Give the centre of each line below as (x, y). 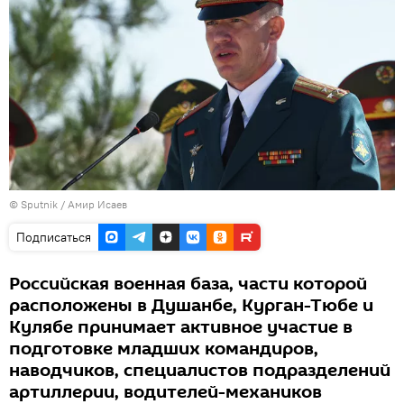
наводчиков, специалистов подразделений (200, 370)
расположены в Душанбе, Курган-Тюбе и (191, 305)
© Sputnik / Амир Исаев (68, 204)
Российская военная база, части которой (188, 284)
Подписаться (54, 237)
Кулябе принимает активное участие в (181, 327)
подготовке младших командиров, (164, 349)
